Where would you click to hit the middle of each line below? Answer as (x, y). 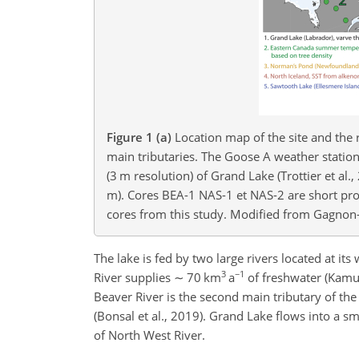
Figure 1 (130, 137)
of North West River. (149, 335)
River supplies (134, 277)
